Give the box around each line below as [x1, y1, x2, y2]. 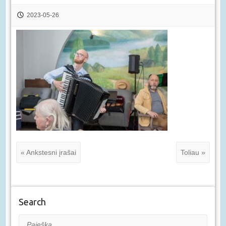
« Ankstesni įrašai [20, 148, 76, 157]
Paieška [18, 216, 44, 225]
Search [18, 197, 46, 207]
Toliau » [181, 148, 206, 157]
